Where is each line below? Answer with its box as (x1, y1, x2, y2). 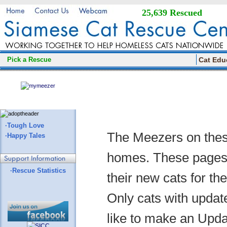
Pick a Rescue (7, 56, 51, 63)
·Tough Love (5, 122, 44, 129)
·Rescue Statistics (10, 167, 66, 174)
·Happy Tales (5, 132, 45, 139)
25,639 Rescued (142, 8, 202, 18)
